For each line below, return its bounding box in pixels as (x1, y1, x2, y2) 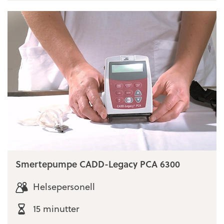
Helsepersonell (32, 179, 95, 193)
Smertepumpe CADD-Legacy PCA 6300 (15, 156, 180, 170)
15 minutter (32, 201, 79, 215)
